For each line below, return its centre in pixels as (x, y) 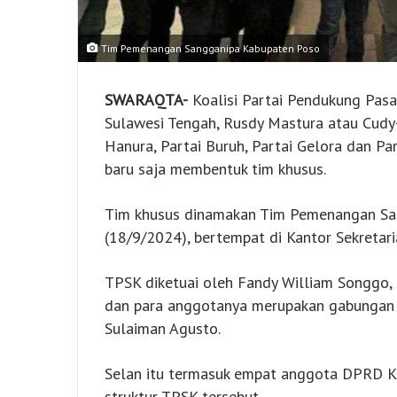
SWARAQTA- (146, 100)
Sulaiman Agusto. (163, 328)
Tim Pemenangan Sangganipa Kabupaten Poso (209, 48)
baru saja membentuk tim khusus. (215, 169)
